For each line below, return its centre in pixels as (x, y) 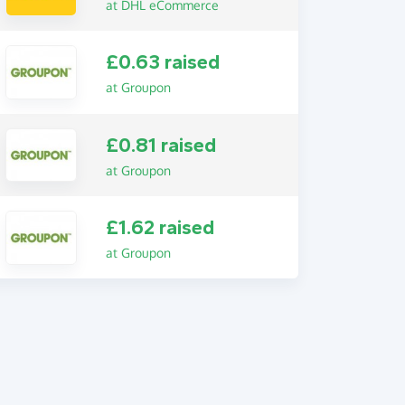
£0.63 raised (162, 63)
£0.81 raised (160, 145)
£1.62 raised (160, 228)
